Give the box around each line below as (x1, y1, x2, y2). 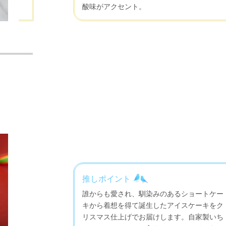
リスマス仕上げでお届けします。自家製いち (82, 212, 224, 221)
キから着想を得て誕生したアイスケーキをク (82, 201, 224, 210)
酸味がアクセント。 (82, 2, 146, 11)
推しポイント (82, 174, 131, 184)
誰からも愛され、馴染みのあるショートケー (82, 189, 224, 198)
